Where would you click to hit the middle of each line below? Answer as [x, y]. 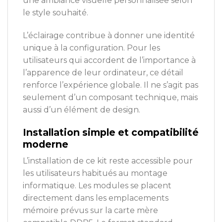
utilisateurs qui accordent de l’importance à [109, 60]
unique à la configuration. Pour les [91, 48]
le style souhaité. [55, 12]
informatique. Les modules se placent [97, 186]
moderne [46, 144]
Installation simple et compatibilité [111, 132]
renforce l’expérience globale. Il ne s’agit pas [111, 85]
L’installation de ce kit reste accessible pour [108, 161]
